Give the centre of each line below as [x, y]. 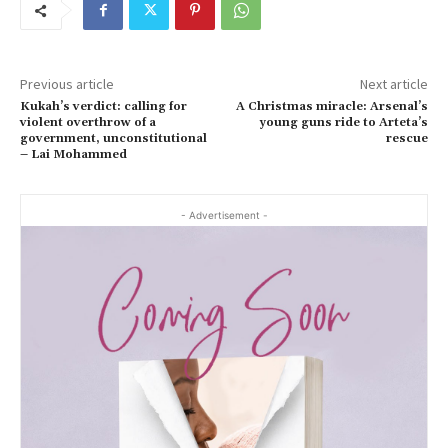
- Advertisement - [224, 215]
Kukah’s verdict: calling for [103, 107]
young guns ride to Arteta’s [343, 123]
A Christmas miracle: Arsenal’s [331, 107]
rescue [406, 139]
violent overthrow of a [88, 123]
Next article [393, 84]
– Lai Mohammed [73, 155]
